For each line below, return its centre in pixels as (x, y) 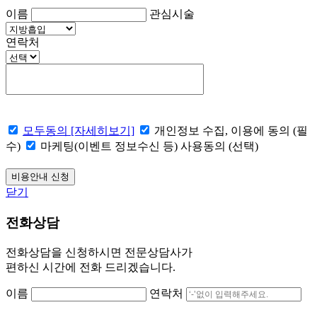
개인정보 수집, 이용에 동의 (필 (231, 131)
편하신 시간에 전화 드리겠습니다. (91, 267)
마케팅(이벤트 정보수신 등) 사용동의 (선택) (149, 146)
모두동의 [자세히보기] (79, 131)
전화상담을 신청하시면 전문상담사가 (99, 252)
